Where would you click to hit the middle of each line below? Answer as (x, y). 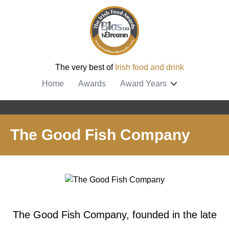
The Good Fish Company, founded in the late (114, 215)
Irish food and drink (150, 67)
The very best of (85, 67)
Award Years (143, 84)
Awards (92, 84)
